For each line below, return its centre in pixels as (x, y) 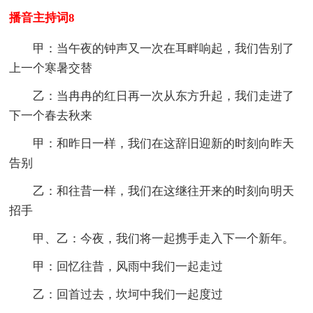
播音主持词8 (42, 17)
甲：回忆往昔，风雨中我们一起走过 (128, 266)
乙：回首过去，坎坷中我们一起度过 (128, 294)
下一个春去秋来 (51, 115)
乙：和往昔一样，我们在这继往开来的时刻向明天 (164, 191)
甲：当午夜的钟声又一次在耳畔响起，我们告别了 (164, 48)
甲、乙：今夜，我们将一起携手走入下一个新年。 (164, 238)
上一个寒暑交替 (51, 68)
